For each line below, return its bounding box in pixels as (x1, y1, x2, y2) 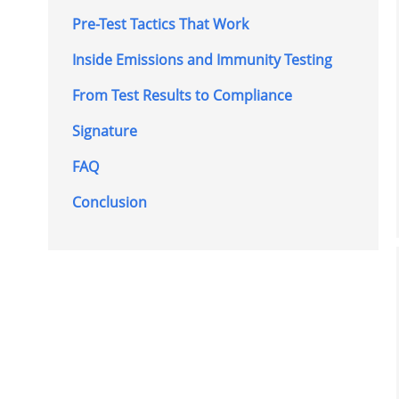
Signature (71, 120, 137, 141)
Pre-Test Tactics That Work (71, 13, 248, 34)
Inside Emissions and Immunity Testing (71, 49, 332, 69)
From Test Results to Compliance (71, 85, 292, 105)
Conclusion (71, 191, 147, 212)
